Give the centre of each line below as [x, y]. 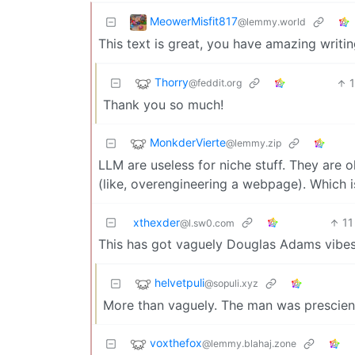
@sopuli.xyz [231, 284]
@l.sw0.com [207, 223]
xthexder [157, 223]
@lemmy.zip [254, 143]
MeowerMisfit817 [194, 21]
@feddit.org [215, 83]
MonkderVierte [188, 143]
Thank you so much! [163, 105]
